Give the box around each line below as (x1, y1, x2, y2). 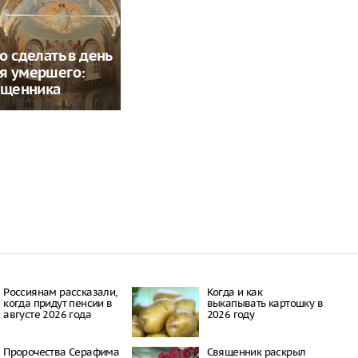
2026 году (206, 307, 255, 321)
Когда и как (206, 284, 262, 299)
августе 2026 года (3, 307, 91, 321)
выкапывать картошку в (206, 296, 323, 310)
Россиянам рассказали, (3, 284, 117, 299)
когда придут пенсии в (3, 296, 113, 310)
